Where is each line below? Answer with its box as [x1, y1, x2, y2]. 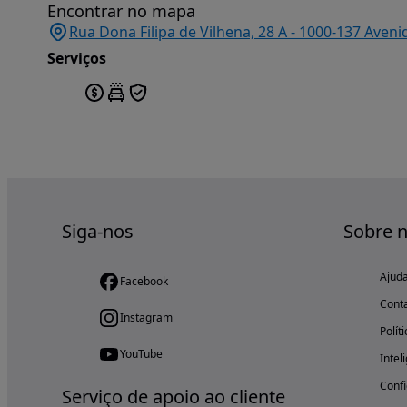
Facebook [120, 273, 168, 289]
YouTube [120, 346, 163, 362]
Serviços [47, 48, 106, 68]
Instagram [120, 310, 173, 325]
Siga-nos [62, 219, 134, 243]
